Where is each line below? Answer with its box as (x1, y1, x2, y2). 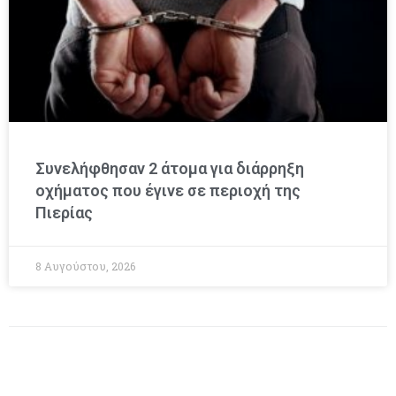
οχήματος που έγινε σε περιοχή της (35, 180, 301, 200)
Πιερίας (35, 202, 93, 222)
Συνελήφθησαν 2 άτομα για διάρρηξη (35, 158, 304, 178)
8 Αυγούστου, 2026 (35, 258, 135, 273)
